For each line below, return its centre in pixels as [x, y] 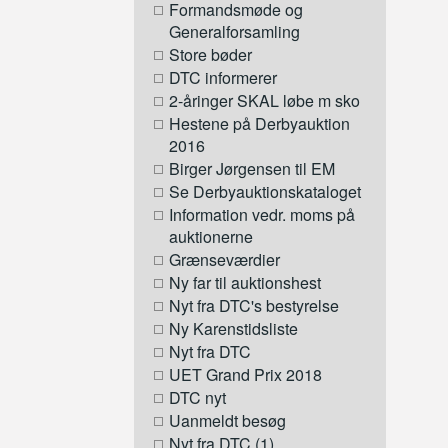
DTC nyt [198, 398]
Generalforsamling [235, 32]
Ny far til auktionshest [245, 283]
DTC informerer [223, 78]
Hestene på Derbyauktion [260, 124]
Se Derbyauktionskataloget [265, 192]
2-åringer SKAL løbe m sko [265, 101]
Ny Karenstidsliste [234, 329]
